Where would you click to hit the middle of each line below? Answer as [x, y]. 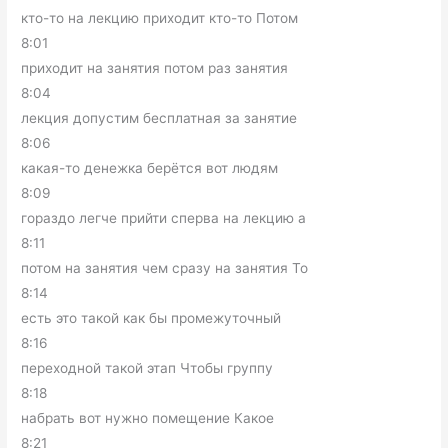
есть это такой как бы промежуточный [151, 317]
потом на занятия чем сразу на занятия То [165, 267]
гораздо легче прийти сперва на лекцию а [164, 217]
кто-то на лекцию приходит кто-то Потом [160, 17]
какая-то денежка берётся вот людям [150, 167]
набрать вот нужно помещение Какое [148, 417]
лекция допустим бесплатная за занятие [159, 117]
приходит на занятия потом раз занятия [155, 67]
